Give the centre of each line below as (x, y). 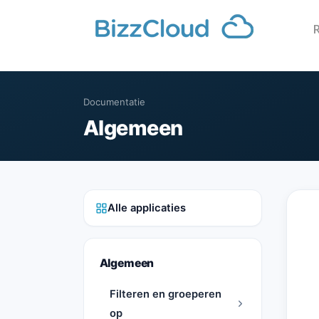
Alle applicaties (147, 208)
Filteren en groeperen (165, 294)
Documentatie (114, 102)
